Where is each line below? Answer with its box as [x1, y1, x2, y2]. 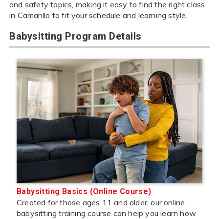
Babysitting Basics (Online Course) [17, 186, 152, 196]
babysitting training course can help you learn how [17, 208, 197, 218]
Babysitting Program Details [9, 30, 142, 43]
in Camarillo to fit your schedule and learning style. [9, 10, 188, 21]
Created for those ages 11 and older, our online [17, 197, 185, 207]
